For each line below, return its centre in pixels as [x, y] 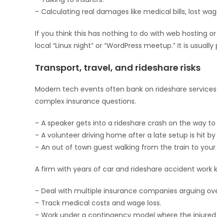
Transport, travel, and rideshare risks [118, 68]
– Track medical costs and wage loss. [98, 203]
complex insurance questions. [85, 101]
